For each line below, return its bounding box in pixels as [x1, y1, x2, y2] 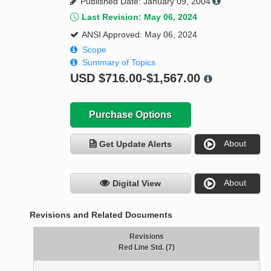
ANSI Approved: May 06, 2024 [81, 30, 197, 40]
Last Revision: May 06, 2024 [81, 12, 197, 22]
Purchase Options [89, 109, 172, 120]
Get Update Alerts [99, 139, 172, 149]
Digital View [113, 178, 162, 189]
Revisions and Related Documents [30, 210, 173, 220]
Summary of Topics [82, 57, 155, 68]
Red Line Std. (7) [118, 243, 175, 252]
